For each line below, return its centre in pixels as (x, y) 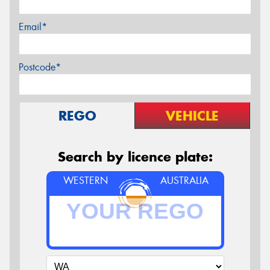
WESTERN (85, 181)
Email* (33, 27)
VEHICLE (192, 116)
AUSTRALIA (185, 181)
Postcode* (40, 67)
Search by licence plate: (135, 157)
